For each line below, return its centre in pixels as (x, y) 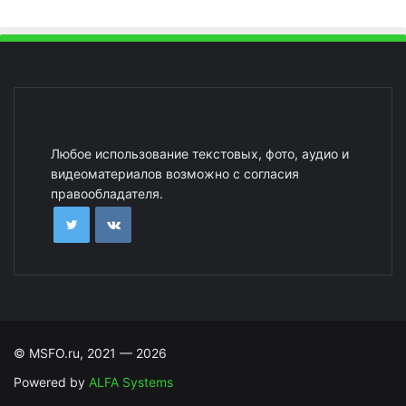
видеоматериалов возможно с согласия (175, 174)
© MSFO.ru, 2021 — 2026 (90, 353)
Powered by (51, 382)
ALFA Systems (131, 382)
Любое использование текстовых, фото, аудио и (200, 154)
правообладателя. (107, 194)
